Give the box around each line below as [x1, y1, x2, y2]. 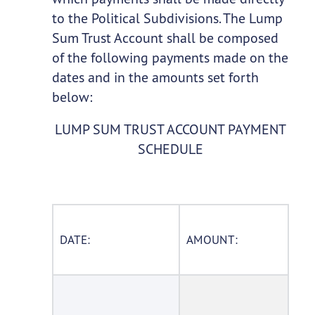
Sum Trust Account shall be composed [51, 29, 278, 47]
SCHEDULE [137, 140, 203, 158]
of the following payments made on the [51, 49, 288, 67]
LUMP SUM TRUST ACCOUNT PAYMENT [54, 120, 286, 139]
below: [51, 88, 92, 106]
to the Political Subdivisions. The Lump [51, 9, 283, 27]
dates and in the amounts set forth [51, 68, 259, 86]
